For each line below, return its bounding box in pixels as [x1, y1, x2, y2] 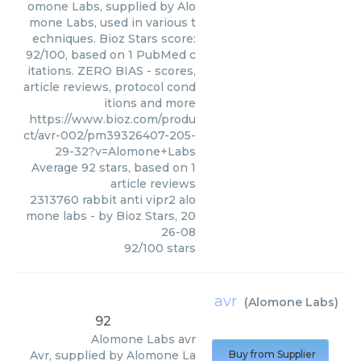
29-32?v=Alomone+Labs [55, 144, 196, 159]
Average [31, 160, 81, 175]
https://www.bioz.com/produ [29, 112, 196, 127]
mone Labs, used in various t [29, 15, 196, 30]
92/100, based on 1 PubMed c [26, 48, 196, 62]
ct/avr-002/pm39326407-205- [23, 128, 196, 143]
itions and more [104, 96, 196, 110]
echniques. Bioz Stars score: [32, 31, 196, 46]
